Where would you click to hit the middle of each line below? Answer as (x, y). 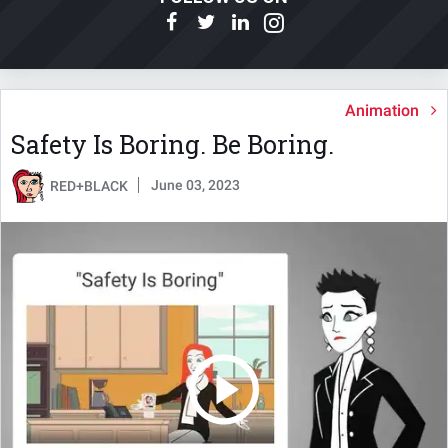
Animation (382, 111)
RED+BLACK (89, 186)
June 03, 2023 (195, 185)
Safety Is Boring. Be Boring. (172, 145)
